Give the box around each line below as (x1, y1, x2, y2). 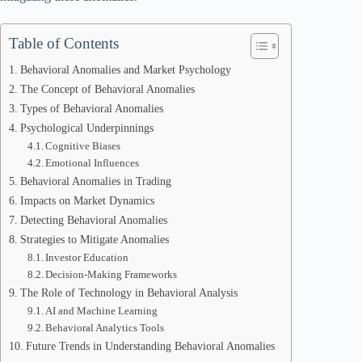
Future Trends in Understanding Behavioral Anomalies (25, 339, 275, 352)
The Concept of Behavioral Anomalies (19, 82, 195, 95)
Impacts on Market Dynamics (19, 194, 154, 207)
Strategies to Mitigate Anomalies (19, 233, 169, 246)
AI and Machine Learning (45, 305, 158, 317)
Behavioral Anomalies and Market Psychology (19, 63, 231, 76)
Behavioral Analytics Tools (45, 322, 165, 334)
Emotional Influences (45, 157, 140, 169)
